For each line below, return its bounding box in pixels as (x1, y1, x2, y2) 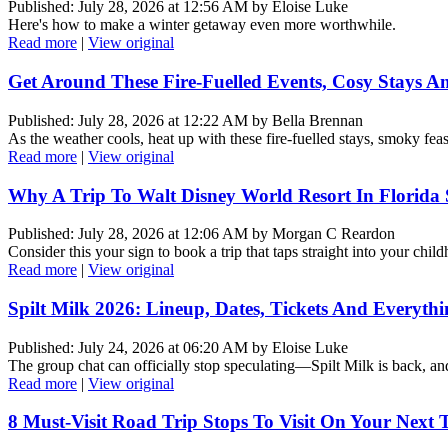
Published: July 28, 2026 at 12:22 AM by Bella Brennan (8, 111, 363, 129)
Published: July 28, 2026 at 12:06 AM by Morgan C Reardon (8, 225, 395, 243)
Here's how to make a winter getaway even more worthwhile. (8, 16, 396, 34)
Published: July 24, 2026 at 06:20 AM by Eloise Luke (8, 338, 348, 356)
